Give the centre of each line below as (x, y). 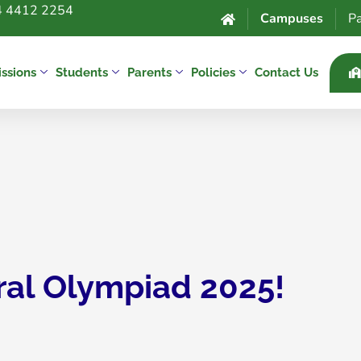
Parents (149, 72)
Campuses (292, 19)
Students (81, 72)
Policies (213, 72)
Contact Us (286, 72)
